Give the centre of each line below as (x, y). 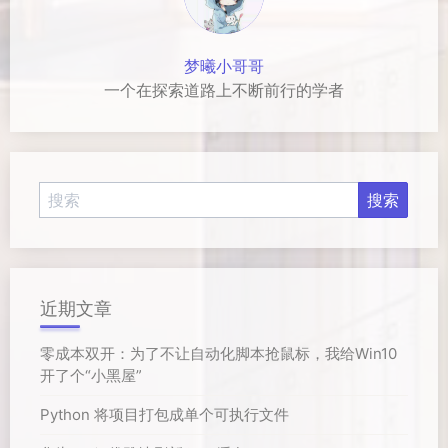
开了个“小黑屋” (91, 375)
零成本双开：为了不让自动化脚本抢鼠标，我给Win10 (218, 353)
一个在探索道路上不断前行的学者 (224, 90)
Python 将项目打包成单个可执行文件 (164, 414)
